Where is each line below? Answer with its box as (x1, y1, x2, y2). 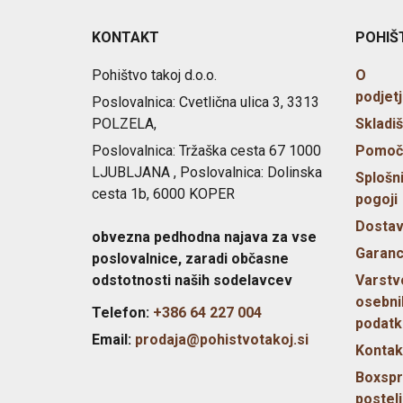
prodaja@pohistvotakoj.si (135, 330, 309, 348)
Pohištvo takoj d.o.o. (92, 66, 217, 84)
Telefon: (92, 303, 149, 321)
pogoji (354, 190, 398, 208)
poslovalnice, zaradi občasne (92, 249, 289, 267)
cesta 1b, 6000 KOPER (92, 184, 235, 202)
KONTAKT (92, 28, 159, 46)
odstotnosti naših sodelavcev (92, 271, 292, 289)
